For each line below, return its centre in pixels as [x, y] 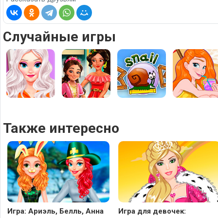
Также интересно [61, 128]
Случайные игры [59, 36]
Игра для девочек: [152, 211]
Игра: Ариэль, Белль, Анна [55, 211]
